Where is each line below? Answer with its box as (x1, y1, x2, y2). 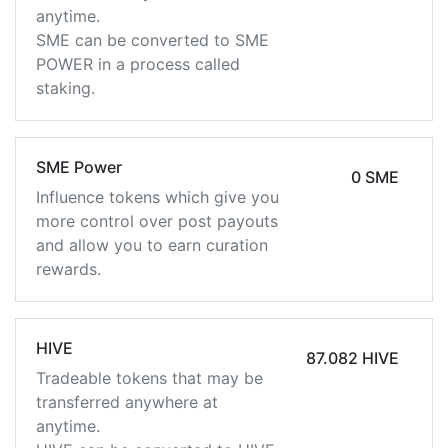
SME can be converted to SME (36, 30, 269, 50)
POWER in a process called (36, 54, 240, 74)
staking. (36, 78, 95, 98)
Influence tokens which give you (36, 187, 279, 207)
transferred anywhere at (36, 392, 218, 412)
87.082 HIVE (361, 348, 399, 368)
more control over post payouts (36, 211, 278, 231)
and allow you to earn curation (36, 235, 268, 255)
